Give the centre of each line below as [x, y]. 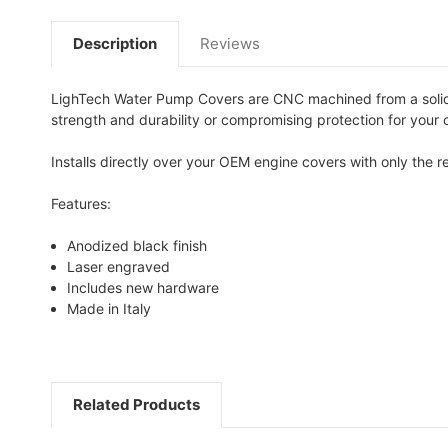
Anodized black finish [137, 245]
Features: [81, 203]
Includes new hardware [143, 287]
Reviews [230, 43]
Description [115, 43]
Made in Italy [109, 308]
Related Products [136, 404]
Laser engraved [119, 266]
